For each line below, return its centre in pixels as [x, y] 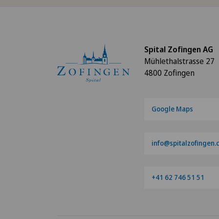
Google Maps [172, 109]
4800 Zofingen [169, 73]
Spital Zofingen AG [178, 49]
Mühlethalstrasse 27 [179, 61]
